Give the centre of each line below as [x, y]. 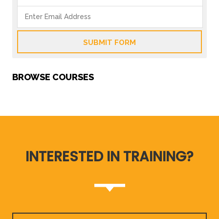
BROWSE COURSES [53, 77]
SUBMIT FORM [109, 43]
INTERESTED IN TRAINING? [109, 157]
